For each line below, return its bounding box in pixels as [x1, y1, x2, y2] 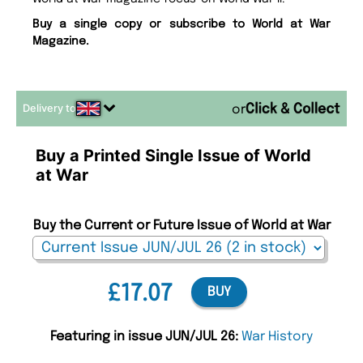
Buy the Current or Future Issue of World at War [32, 219, 331, 233]
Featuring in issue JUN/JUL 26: [50, 330, 241, 344]
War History [241, 330, 313, 344]
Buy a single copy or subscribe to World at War [32, 19, 331, 31]
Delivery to [23, 102, 76, 115]
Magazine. [32, 36, 90, 48]
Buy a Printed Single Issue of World [36, 146, 311, 166]
